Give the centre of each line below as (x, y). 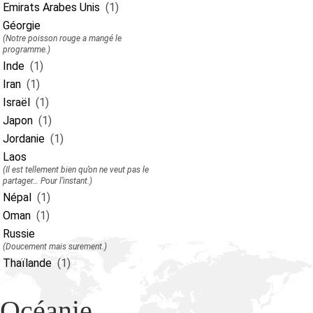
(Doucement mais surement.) (55, 247)
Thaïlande (27, 263)
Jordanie (24, 139)
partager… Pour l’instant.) (48, 181)
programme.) (27, 50)
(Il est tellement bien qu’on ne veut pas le (76, 170)
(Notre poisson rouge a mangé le (62, 38)
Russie (19, 234)
